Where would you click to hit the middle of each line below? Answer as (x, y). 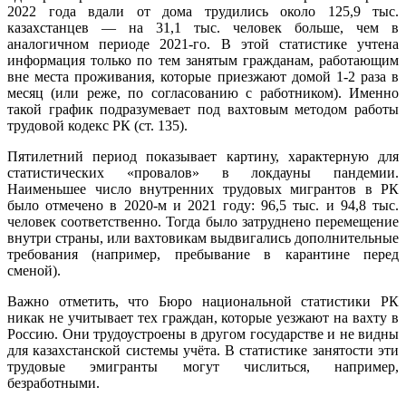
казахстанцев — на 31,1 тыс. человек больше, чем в (203, 27)
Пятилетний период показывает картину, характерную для (203, 156)
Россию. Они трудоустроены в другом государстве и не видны (203, 333)
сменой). (34, 270)
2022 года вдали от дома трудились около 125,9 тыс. (203, 11)
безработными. (53, 382)
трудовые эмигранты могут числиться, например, (203, 366)
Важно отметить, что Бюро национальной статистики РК (203, 301)
